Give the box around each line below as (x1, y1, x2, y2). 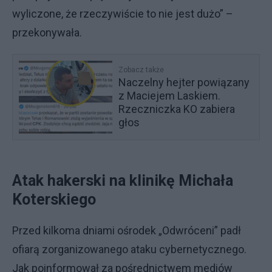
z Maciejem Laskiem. (118, 89, 221, 102)
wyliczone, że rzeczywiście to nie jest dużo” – (12, 7, 233, 20)
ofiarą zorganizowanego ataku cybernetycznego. (12, 243, 246, 256)
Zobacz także (118, 66, 165, 74)
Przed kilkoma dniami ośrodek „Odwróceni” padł (12, 224, 241, 237)
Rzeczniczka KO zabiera (118, 103, 236, 115)
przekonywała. (12, 26, 82, 39)
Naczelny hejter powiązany (118, 76, 250, 89)
